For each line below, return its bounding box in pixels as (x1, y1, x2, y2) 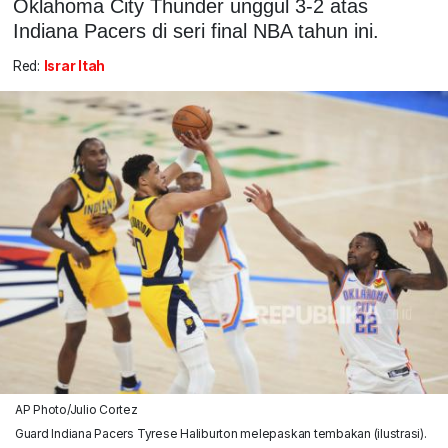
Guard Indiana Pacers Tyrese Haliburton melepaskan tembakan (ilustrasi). (14, 425, 427, 441)
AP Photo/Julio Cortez (14, 401, 138, 417)
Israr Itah (43, 58, 106, 75)
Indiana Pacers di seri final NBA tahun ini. (12, 19, 379, 42)
